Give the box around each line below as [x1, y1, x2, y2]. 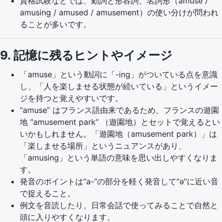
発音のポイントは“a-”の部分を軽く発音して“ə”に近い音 [20, 176, 219, 186]
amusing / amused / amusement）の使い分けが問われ [20, 7, 219, 17]
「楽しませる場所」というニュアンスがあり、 [20, 141, 186, 151]
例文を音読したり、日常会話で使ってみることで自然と [20, 200, 218, 210]
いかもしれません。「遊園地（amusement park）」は [20, 129, 217, 139]
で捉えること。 [20, 188, 75, 198]
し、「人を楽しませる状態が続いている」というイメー [20, 81, 218, 91]
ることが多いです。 [20, 19, 91, 29]
